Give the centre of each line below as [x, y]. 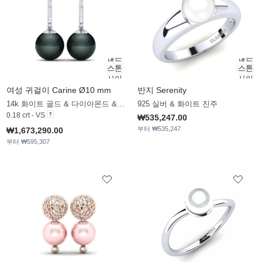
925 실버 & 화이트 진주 [177, 104]
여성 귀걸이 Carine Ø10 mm [59, 90]
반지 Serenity [162, 90]
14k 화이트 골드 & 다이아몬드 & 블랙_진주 [121, 104]
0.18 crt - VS [26, 116]
